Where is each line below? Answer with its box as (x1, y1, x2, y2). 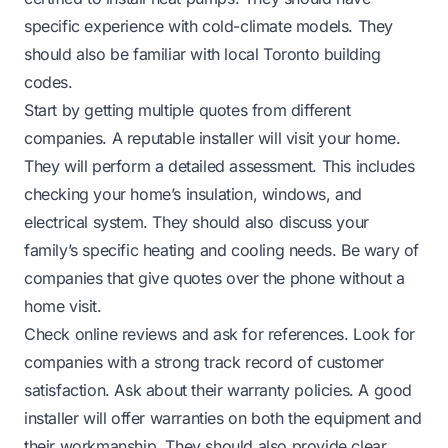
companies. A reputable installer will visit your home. (24, 127, 401, 148)
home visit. (24, 295, 102, 316)
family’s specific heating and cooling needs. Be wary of (24, 239, 420, 260)
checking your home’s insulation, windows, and (24, 183, 363, 204)
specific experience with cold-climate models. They (24, 15, 394, 36)
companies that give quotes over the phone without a (24, 267, 405, 288)
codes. (24, 71, 73, 92)
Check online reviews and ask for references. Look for (24, 323, 415, 344)
